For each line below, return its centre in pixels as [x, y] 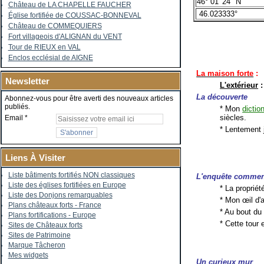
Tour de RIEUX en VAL [44, 47]
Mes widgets [28, 255]
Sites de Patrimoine [39, 235]
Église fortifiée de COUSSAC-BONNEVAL [75, 15]
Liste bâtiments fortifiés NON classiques [71, 175]
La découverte [222, 97]
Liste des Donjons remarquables [60, 195]
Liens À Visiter [35, 158]
